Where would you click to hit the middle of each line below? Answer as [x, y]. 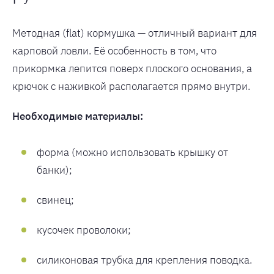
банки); [54, 170]
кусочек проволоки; [84, 230]
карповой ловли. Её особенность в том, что [114, 51]
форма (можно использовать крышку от [132, 152]
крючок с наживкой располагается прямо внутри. [131, 86]
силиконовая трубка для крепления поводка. [144, 260]
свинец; [55, 200]
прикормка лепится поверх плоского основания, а [132, 68]
